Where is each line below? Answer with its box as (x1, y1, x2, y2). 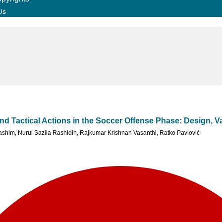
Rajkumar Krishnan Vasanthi (80, 129, 157, 137)
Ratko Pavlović (160, 129, 200, 137)
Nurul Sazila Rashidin (18, 129, 77, 137)
